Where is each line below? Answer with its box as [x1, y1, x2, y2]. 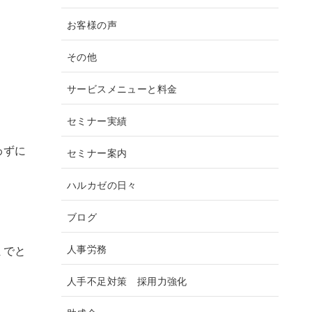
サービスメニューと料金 [67, 80, 178, 95]
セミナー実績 [67, 112, 127, 127]
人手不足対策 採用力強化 [67, 272, 187, 288]
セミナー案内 [67, 144, 127, 159]
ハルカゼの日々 [67, 176, 137, 192]
